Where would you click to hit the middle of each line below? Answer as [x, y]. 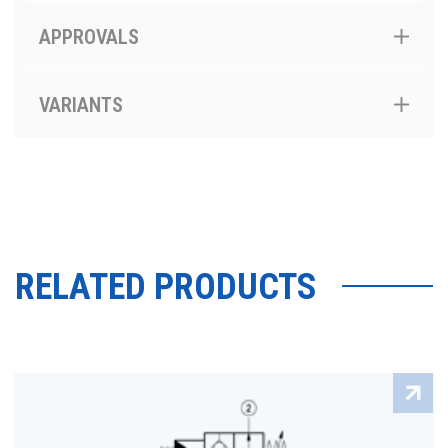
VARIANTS [81, 105]
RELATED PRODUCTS [166, 287]
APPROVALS [89, 37]
